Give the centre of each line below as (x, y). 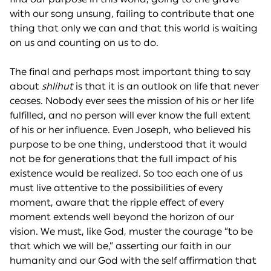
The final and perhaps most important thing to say (130, 72)
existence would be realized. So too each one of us (126, 174)
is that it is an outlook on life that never (166, 87)
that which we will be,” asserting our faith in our (120, 246)
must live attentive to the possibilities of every (116, 188)
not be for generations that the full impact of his (123, 159)
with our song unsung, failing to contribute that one (132, 14)
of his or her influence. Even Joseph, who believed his (130, 130)
